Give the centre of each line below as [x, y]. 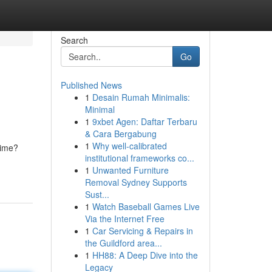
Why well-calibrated [129, 146]
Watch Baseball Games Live [146, 206]
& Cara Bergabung [121, 134]
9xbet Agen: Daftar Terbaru [144, 121]
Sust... [97, 194]
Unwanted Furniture [130, 170]
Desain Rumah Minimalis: [141, 97]
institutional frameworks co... [139, 158]
